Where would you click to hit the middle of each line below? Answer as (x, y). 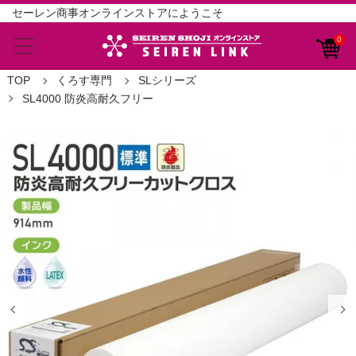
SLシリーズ (167, 81)
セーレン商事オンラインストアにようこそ (118, 13)
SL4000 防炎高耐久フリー (87, 98)
